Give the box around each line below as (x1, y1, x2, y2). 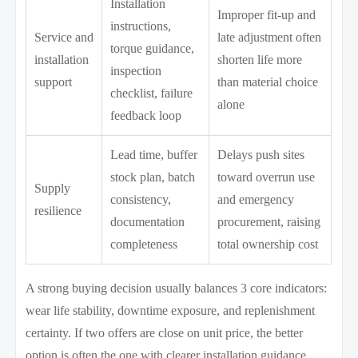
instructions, (110, 18, 172, 33)
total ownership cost (217, 237, 319, 251)
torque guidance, (110, 41, 195, 55)
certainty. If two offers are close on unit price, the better (26, 325, 304, 340)
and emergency (217, 192, 295, 206)
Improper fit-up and (217, 7, 316, 22)
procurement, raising (217, 214, 321, 229)
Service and (34, 30, 94, 44)
